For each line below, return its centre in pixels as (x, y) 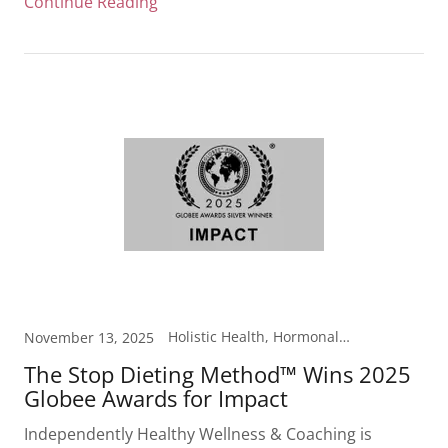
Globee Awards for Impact (156, 398)
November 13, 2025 (89, 337)
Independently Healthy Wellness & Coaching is (198, 434)
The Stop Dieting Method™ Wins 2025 (217, 374)
